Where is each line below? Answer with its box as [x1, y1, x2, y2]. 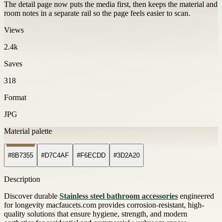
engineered [178, 192, 214, 201]
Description [4, 175, 40, 184]
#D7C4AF [41, 152, 69, 160]
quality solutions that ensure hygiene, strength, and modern [4, 210, 187, 219]
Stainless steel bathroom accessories [59, 192, 178, 201]
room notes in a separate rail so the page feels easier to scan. [4, 8, 190, 17]
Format [4, 93, 26, 102]
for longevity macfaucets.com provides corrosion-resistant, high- [4, 201, 204, 210]
